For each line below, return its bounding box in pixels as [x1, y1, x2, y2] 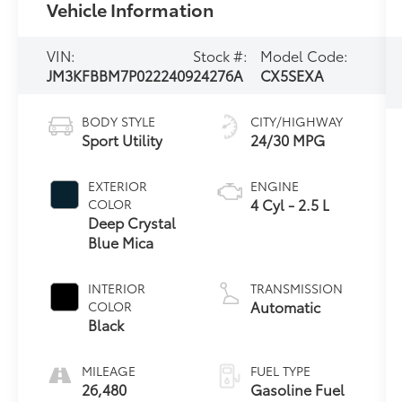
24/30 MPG [249, 128, 325, 150]
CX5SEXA [260, 64, 325, 85]
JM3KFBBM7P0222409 [47, 64, 194, 85]
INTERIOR [88, 278, 146, 297]
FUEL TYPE [249, 361, 310, 380]
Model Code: [260, 44, 349, 66]
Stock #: [193, 44, 249, 66]
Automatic [249, 295, 320, 317]
